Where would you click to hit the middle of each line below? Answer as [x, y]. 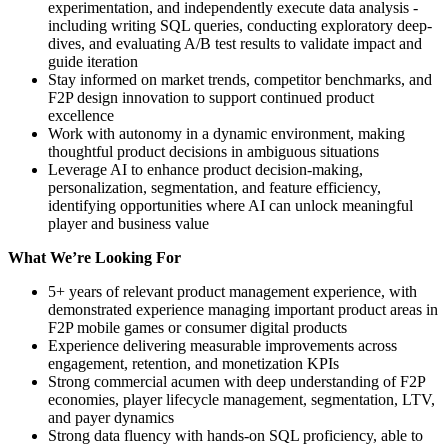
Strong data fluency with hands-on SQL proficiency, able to [235, 435]
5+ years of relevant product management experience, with [232, 291]
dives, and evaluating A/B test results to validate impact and [235, 43]
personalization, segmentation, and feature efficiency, [214, 187]
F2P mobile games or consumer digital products [197, 327]
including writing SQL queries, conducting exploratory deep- [240, 25]
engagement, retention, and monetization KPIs [193, 363]
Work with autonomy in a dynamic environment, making [226, 133]
